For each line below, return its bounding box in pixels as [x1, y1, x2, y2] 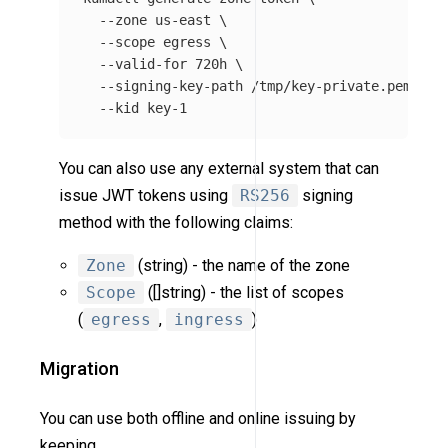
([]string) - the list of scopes [144, 282, 345, 302]
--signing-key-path [99, 77, 244, 94]
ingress [174, 309, 245, 329]
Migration [40, 358, 119, 380]
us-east [147, 11, 220, 28]
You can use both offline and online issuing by [40, 408, 356, 428]
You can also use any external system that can [59, 158, 380, 178]
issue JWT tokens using [59, 185, 233, 205]
